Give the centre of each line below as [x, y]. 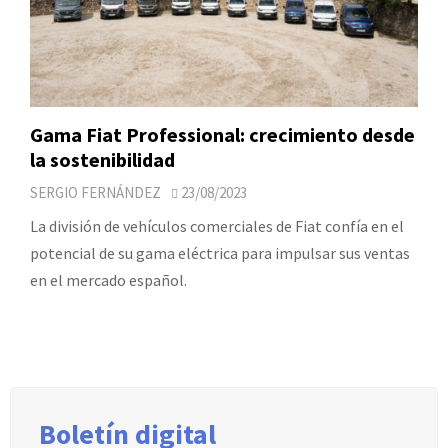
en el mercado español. [108, 279]
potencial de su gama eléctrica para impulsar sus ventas [220, 252]
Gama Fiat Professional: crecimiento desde [222, 134]
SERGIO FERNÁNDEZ [95, 192]
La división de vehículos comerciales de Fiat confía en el [217, 225]
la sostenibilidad [102, 159]
